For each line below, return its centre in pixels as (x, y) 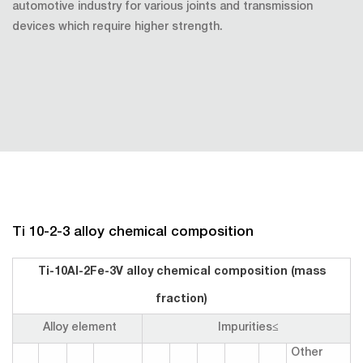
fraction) (181, 300)
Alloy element (79, 328)
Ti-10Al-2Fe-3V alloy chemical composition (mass (181, 272)
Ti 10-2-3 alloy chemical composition (133, 233)
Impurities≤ (248, 328)
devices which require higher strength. (117, 28)
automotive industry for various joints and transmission (162, 7)
